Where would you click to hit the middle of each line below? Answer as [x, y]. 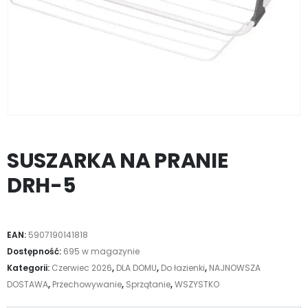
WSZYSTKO [197, 284]
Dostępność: [35, 251]
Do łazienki [183, 268]
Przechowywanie [87, 284]
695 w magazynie [101, 251]
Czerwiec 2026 [82, 268]
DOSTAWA [27, 284]
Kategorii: [29, 268]
